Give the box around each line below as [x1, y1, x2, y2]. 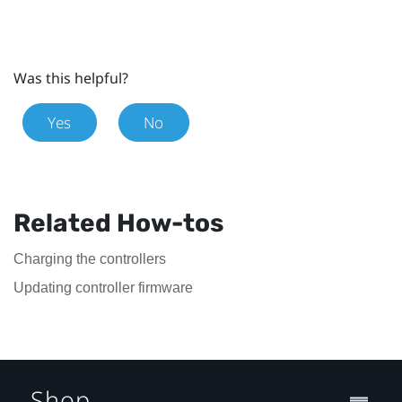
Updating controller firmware [13, 279, 193, 295]
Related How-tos [13, 207, 223, 238]
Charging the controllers [13, 250, 166, 267]
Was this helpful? [13, 67, 128, 88]
